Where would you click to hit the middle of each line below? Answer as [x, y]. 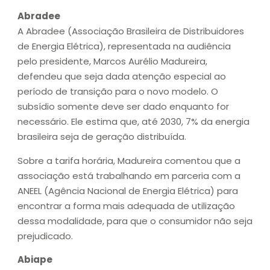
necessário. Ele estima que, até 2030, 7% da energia [133, 122]
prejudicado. [45, 236]
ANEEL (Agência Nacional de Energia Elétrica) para [128, 190]
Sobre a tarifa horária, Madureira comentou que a [129, 160]
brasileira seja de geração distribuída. [102, 137]
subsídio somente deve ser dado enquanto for [123, 107]
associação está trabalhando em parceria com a [129, 175]
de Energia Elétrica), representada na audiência [124, 46]
